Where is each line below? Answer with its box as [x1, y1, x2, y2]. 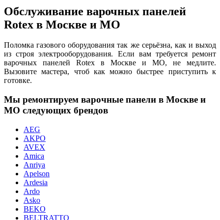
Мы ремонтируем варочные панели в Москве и [4, 94, 206, 105]
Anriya [24, 160, 45, 169]
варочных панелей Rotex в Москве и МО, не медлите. [4, 58, 216, 67]
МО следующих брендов [4, 105, 108, 116]
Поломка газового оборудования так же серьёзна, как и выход [4, 41, 216, 50]
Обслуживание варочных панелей [4, 4, 186, 18]
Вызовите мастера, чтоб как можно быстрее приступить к [4, 67, 216, 76]
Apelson [24, 169, 50, 178]
